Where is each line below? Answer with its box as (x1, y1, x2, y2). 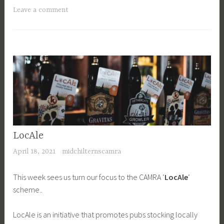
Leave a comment (13, 6, 69, 14)
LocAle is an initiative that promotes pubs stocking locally (13, 209, 198, 220)
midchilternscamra (61, 147, 121, 155)
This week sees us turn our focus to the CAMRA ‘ (13, 171, 165, 182)
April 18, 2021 (13, 147, 56, 155)
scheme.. (13, 184, 43, 194)
